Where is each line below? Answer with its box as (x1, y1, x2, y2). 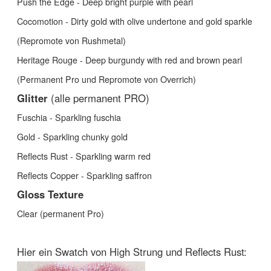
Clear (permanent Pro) (17, 207, 104, 220)
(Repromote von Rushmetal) (17, 34, 126, 47)
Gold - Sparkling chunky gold (17, 130, 128, 143)
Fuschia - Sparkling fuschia (17, 111, 121, 123)
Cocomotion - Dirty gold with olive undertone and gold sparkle (17, 15, 252, 27)
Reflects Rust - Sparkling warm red (17, 149, 151, 162)
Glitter (17, 90, 48, 105)
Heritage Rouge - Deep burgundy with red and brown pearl (17, 53, 242, 66)
